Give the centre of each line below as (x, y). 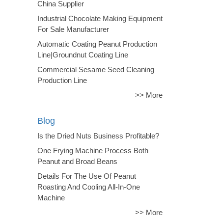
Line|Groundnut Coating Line (83, 55)
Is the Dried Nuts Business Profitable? (98, 136)
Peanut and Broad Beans (77, 162)
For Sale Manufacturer (73, 29)
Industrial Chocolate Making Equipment (100, 19)
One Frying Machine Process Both (93, 151)
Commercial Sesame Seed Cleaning (96, 70)
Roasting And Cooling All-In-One (89, 187)
